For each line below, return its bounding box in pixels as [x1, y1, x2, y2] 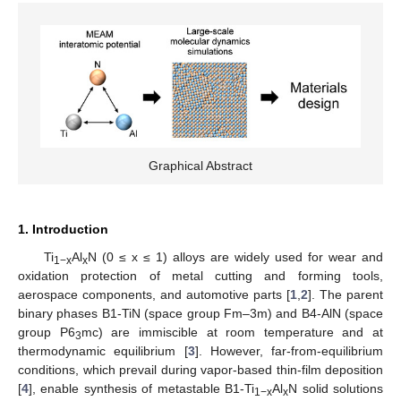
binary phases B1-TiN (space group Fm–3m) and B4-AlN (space [18, 306, 383, 321]
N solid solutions [288, 381, 384, 397]
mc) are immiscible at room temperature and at [81, 325, 383, 340]
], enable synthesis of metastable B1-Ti [29, 381, 255, 397]
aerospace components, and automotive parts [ [18, 287, 290, 303]
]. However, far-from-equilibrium [194, 344, 383, 359]
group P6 [18, 325, 75, 340]
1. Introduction [18, 222, 108, 237]
